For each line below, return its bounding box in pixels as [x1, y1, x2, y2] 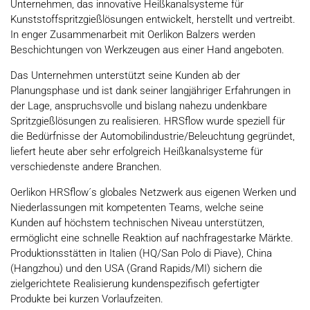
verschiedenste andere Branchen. [10, 160, 162, 173]
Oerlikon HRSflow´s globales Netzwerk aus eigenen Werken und [10, 185, 296, 199]
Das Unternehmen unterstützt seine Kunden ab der [10, 69, 240, 82]
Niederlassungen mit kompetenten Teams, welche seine [10, 201, 264, 214]
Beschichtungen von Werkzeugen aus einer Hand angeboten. [10, 43, 284, 56]
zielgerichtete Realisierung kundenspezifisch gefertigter [10, 277, 259, 290]
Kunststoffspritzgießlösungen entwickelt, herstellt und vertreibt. [10, 12, 295, 26]
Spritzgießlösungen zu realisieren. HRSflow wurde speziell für [10, 114, 285, 127]
